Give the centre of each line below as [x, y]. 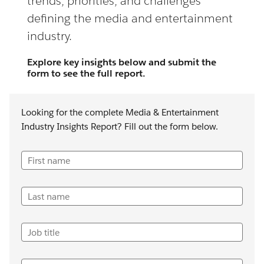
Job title [44, 232]
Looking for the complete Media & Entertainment [120, 112]
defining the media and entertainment [130, 18]
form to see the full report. [86, 73]
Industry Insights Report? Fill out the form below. [120, 126]
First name [49, 161]
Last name [49, 197]
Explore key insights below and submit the [122, 62]
